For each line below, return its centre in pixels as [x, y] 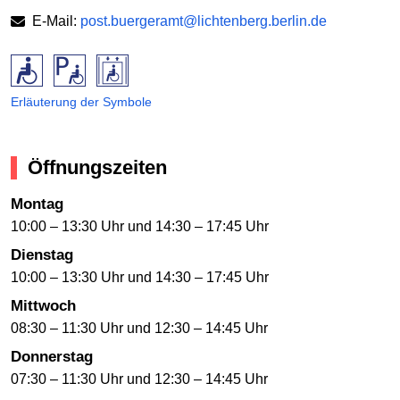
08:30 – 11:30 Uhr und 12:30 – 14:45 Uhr [139, 329]
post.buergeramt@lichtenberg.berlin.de [204, 21]
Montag [37, 204]
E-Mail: [56, 21]
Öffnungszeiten [97, 167]
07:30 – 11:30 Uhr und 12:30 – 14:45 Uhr [139, 379]
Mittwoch [43, 306]
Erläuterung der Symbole [81, 101]
